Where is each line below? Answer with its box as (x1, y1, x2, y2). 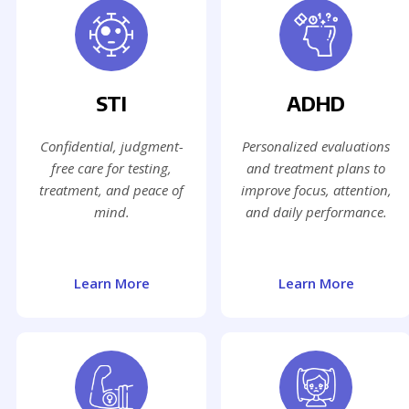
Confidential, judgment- (39, 137, 184, 156)
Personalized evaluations (242, 137, 390, 156)
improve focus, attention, (240, 181, 392, 200)
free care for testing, (51, 159, 172, 178)
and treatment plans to (246, 159, 385, 178)
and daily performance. (245, 203, 387, 222)
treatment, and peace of (39, 181, 184, 200)
